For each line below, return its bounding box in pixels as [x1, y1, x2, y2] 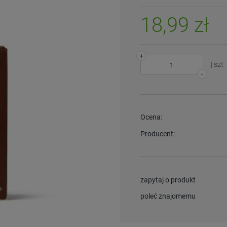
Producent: [140, 130, 175, 138]
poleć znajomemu [140, 192, 196, 200]
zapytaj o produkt [140, 176, 196, 184]
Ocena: [140, 113, 162, 121]
